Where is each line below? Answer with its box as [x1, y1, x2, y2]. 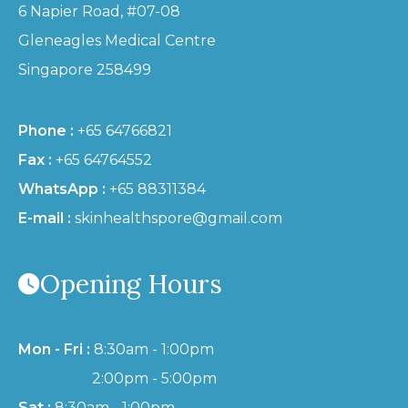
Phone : [18, 122, 74, 140]
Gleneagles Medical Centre [18, 32, 216, 50]
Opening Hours [40, 268, 222, 301]
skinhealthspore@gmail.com [75, 209, 282, 228]
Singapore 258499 [18, 61, 151, 79]
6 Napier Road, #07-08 [18, 3, 180, 21]
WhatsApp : [18, 180, 106, 199]
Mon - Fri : [18, 341, 90, 359]
